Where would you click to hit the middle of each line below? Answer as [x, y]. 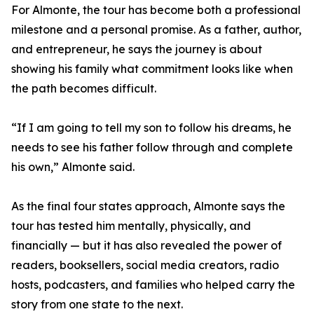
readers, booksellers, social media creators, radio [145, 265]
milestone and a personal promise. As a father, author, [156, 30]
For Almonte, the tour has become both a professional [156, 10]
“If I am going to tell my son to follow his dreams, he [151, 128]
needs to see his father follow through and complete [152, 148]
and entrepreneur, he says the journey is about [137, 49]
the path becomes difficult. [84, 89]
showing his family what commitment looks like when [152, 69]
